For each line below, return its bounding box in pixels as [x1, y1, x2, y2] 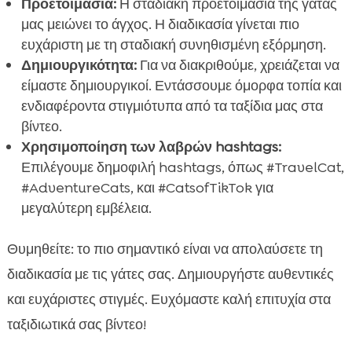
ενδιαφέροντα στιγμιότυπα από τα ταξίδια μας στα [20, 97, 323, 116]
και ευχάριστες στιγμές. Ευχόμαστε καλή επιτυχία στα [6, 290, 331, 310]
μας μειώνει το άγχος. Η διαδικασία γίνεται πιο [20, 15, 299, 35]
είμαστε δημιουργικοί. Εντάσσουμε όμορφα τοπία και [20, 76, 342, 96]
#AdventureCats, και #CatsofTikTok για [20, 178, 273, 198]
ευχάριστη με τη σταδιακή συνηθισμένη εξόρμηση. [20, 35, 326, 55]
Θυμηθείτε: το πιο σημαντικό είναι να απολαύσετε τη [6, 240, 323, 259]
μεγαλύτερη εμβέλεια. [20, 199, 152, 218]
